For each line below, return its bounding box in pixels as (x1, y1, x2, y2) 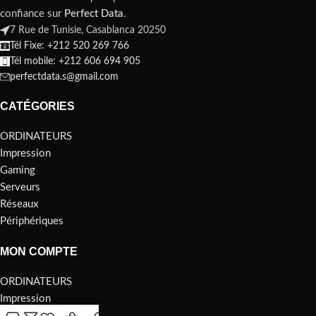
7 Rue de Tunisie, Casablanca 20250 (10, 25, 166, 35)
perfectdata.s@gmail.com (10, 71, 119, 82)
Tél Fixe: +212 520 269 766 (10, 40, 129, 51)
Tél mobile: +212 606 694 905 (10, 56, 140, 66)
